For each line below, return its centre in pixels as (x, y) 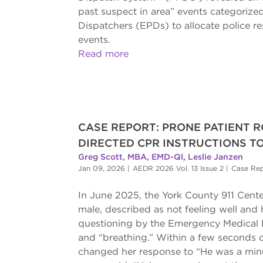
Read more (103, 54)
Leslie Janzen (215, 157)
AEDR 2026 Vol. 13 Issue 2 (178, 168)
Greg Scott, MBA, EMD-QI (130, 157)
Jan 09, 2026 (101, 168)
